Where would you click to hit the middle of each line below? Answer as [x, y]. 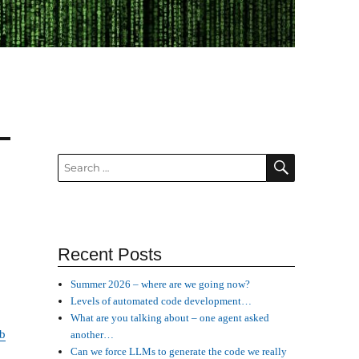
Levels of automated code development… [161, 301]
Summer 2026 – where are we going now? [161, 284]
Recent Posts [109, 255]
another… [93, 335]
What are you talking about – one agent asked [170, 318]
